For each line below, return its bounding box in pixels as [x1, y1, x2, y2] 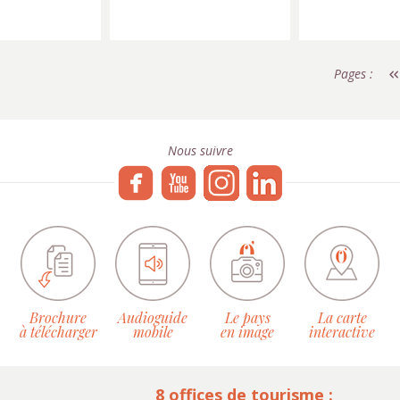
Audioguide [118, 308, 187, 327]
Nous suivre [167, 142, 233, 159]
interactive [309, 322, 375, 341]
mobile [132, 322, 173, 341]
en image [221, 322, 274, 341]
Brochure [29, 308, 87, 327]
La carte [317, 308, 367, 327]
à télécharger [19, 322, 97, 341]
